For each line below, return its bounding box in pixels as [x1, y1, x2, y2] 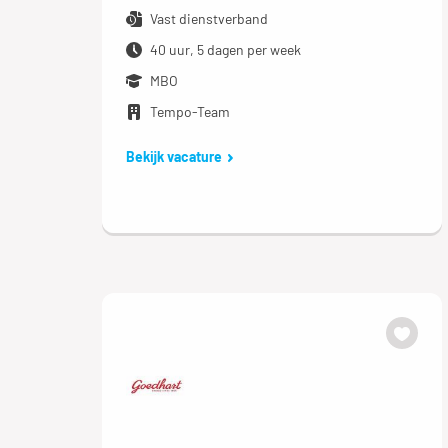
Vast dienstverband [150, 10, 268, 27]
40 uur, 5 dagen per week [150, 41, 301, 58]
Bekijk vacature [126, 148, 222, 165]
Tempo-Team [150, 103, 230, 120]
